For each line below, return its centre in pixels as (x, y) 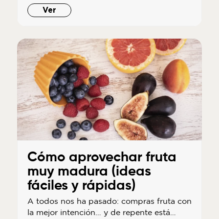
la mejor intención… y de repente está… (101, 212)
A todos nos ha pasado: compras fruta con (109, 201)
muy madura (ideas (89, 171)
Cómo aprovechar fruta (102, 157)
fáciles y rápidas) (81, 186)
